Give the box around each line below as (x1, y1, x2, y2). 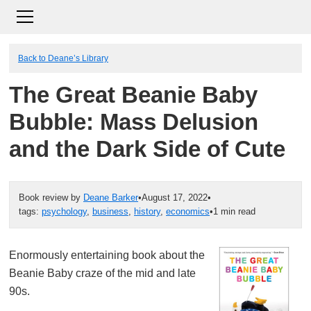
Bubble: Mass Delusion (9, 110, 258, 135)
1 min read (213, 206, 255, 217)
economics (166, 206, 210, 217)
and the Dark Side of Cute (9, 137, 285, 162)
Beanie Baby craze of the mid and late (9, 267, 196, 279)
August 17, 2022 (142, 192, 208, 203)
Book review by (19, 192, 83, 203)
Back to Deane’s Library (18, 53, 108, 62)
